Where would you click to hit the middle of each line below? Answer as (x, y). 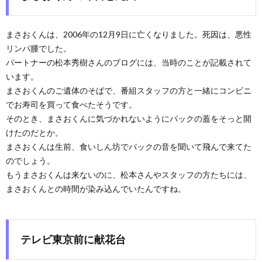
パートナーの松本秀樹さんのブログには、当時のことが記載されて (129, 63)
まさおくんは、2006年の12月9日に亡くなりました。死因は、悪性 (129, 35)
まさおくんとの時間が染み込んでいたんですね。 (96, 189)
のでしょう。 (30, 161)
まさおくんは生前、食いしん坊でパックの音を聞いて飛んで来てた (129, 147)
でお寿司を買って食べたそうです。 (71, 105)
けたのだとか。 (35, 133)
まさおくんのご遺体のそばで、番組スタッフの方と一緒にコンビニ (129, 91)
